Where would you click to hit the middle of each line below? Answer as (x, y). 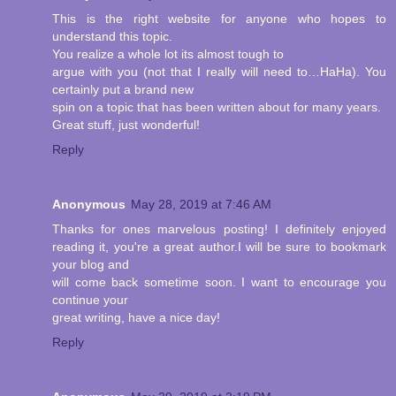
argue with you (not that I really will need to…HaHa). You (219, 71)
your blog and (91, 264)
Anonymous (89, 204)
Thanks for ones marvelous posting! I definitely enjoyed (219, 228)
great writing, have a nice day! (136, 317)
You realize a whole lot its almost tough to (168, 53)
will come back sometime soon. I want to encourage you (219, 282)
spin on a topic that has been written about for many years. (217, 107)
